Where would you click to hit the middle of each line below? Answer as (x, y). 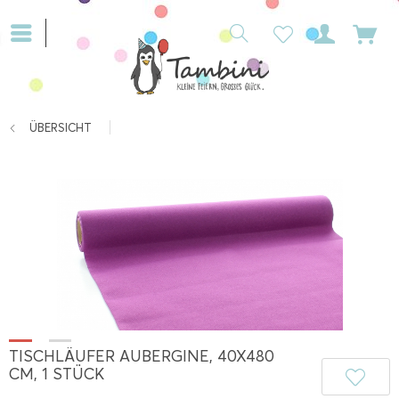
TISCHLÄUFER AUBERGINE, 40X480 (142, 357)
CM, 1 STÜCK (57, 375)
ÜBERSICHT (61, 127)
